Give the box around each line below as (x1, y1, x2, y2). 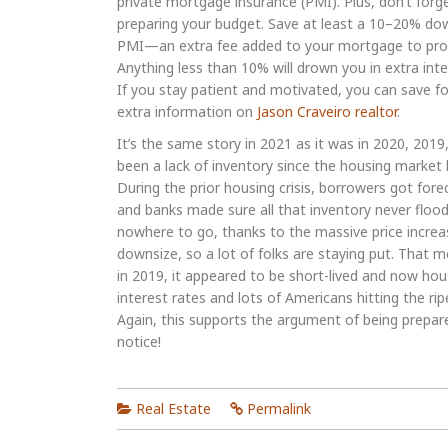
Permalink (247, 399, 311, 418)
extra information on (117, 102, 257, 121)
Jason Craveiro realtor (257, 102, 397, 121)
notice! (117, 332, 161, 351)
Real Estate (136, 399, 211, 418)
